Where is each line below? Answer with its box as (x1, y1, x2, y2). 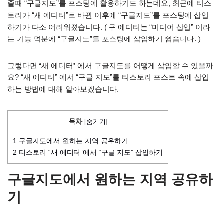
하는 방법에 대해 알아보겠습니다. (7, 85, 121, 93)
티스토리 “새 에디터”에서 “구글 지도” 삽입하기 (17, 148, 163, 157)
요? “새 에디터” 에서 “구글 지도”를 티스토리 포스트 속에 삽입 (7, 73, 209, 81)
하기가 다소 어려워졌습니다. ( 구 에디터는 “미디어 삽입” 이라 (7, 23, 210, 31)
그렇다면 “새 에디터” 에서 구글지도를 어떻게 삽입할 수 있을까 (7, 61, 213, 70)
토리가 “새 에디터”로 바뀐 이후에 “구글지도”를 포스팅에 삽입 (7, 11, 209, 19)
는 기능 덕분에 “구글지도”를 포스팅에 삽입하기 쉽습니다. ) (7, 35, 201, 43)
